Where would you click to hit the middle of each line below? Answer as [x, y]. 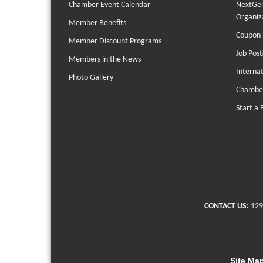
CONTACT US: [227, 206]
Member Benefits [97, 23]
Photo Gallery [91, 78]
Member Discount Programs [115, 41]
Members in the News [105, 60]
